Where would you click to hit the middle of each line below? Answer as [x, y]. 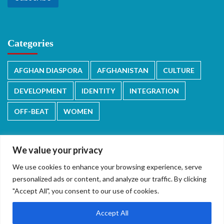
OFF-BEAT [31, 111]
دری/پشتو [95, 177]
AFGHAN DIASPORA [48, 70]
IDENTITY [98, 91]
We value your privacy [58, 150]
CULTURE [179, 70]
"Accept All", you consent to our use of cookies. [86, 190]
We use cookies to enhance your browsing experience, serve [107, 166]
